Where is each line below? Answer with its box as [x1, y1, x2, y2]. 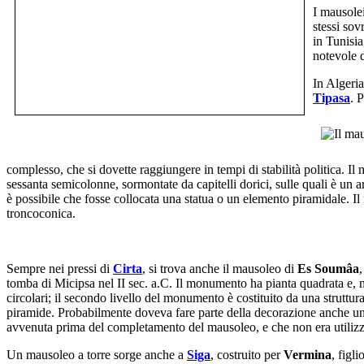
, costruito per [210, 348, 284, 362]
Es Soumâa [297, 262, 359, 276]
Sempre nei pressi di [6, 262, 113, 276]
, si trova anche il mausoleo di [142, 262, 297, 276]
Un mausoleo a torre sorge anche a [6, 348, 187, 362]
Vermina [284, 348, 331, 362]
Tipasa [313, 91, 350, 106]
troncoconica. [6, 206, 76, 221]
